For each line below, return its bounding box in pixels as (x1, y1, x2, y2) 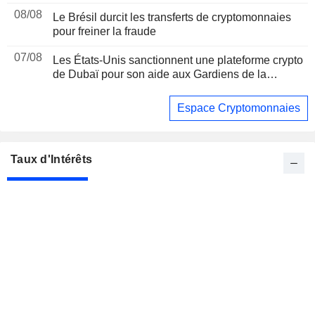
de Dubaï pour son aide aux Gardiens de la (53, 68, 266, 81)
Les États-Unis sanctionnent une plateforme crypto (53, 54, 303, 67)
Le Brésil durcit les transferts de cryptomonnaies (53, 11, 291, 24)
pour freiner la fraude (53, 25, 156, 38)
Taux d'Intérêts (11, 153, 93, 165)
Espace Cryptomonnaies (177, 102, 300, 115)
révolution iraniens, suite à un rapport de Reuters (53, 82, 295, 95)
